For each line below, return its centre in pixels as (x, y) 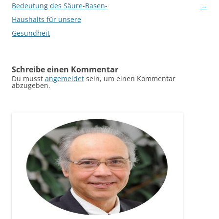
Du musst (28, 78)
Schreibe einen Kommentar (65, 69)
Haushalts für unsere (46, 19)
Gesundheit (31, 33)
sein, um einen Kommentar (130, 78)
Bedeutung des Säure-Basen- (60, 6)
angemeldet (65, 78)
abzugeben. (31, 85)
